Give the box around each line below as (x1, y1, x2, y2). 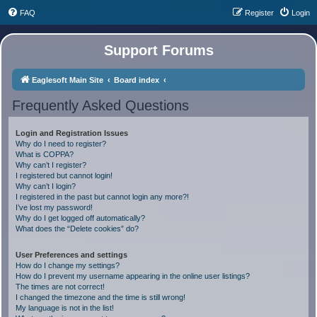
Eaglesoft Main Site (32, 76, 103, 84)
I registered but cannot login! (16, 171, 113, 180)
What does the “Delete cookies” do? (16, 224, 139, 233)
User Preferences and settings (16, 250, 127, 259)
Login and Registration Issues (16, 129, 128, 137)
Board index (114, 76, 159, 84)
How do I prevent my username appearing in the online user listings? (16, 272, 250, 280)
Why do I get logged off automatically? (16, 214, 145, 222)
